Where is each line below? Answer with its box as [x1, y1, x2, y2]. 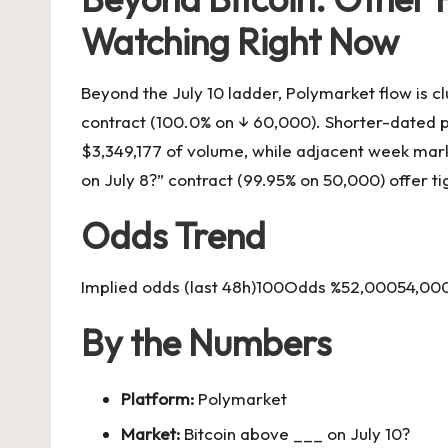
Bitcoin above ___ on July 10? [180, 423, 410, 445]
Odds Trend [81, 212, 266, 258]
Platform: [121, 387, 194, 409]
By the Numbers [81, 319, 332, 365]
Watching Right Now [81, 18, 399, 64]
